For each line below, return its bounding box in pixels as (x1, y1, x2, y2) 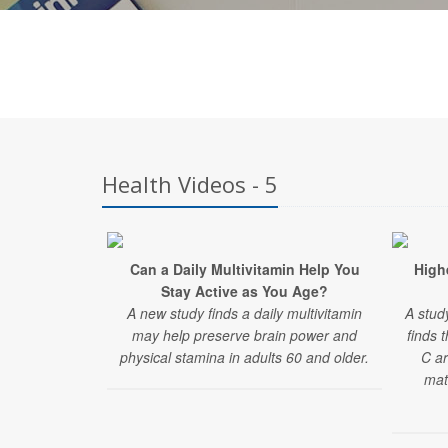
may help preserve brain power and (132, 325, 357, 345)
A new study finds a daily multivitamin (127, 303, 362, 323)
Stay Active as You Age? (161, 281, 328, 301)
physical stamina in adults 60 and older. (120, 347, 369, 367)
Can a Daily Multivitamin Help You (129, 259, 360, 279)
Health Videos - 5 (102, 169, 278, 199)
